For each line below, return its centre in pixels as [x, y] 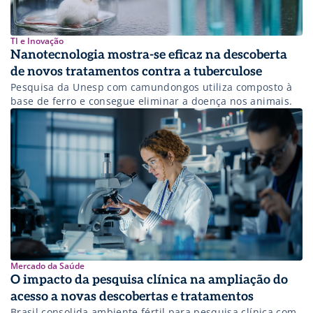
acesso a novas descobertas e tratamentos [133, 296]
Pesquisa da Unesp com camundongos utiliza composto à [152, 87]
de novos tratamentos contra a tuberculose [136, 72]
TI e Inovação [37, 41]
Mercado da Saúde [48, 265]
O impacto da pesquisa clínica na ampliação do [149, 279]
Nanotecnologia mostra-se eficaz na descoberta [149, 55]
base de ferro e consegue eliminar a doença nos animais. [152, 101]
